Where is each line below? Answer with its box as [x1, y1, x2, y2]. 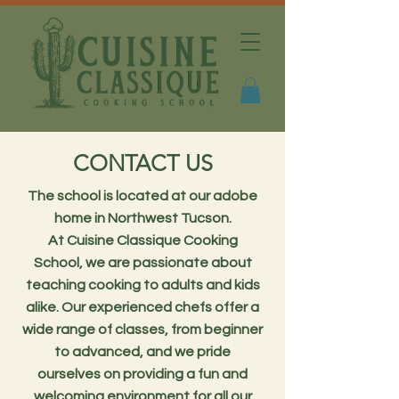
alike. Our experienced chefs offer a [26, 299, 259, 314]
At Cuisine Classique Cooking [47, 232, 238, 248]
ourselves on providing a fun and [37, 366, 248, 381]
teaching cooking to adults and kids [25, 277, 260, 292]
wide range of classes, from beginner [22, 322, 263, 337]
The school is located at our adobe [28, 188, 257, 203]
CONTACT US [72, 149, 213, 176]
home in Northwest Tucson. [53, 210, 232, 225]
